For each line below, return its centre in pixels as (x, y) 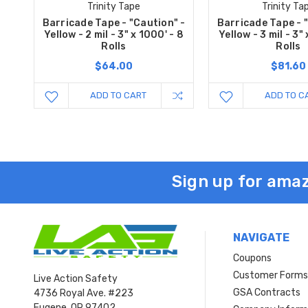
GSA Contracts (267, 293)
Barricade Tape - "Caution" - (114, 23)
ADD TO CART (119, 96)
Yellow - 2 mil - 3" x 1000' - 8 (114, 35)
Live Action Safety (76, 279)
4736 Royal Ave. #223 (84, 294)
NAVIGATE (262, 238)
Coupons (253, 258)
